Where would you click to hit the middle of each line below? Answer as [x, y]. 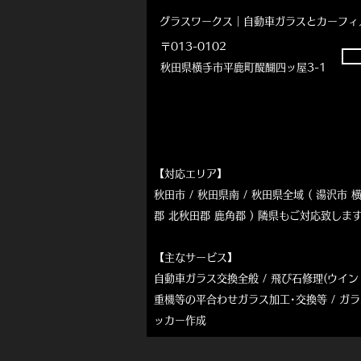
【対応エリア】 [191, 174]
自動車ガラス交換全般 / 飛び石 [228, 279]
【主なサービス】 [196, 258]
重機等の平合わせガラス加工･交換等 [241, 300]
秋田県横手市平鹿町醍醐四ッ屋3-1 [243, 68]
